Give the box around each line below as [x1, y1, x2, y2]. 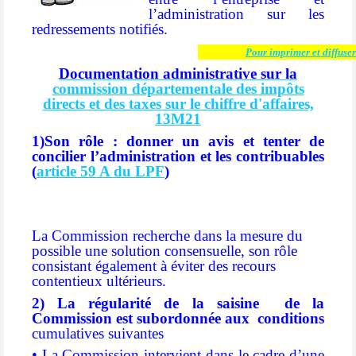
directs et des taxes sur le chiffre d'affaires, [42, 95, 314, 112]
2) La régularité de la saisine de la [32, 294, 324, 311]
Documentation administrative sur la [59, 64, 297, 82]
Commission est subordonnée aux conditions [32, 309, 324, 327]
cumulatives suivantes [32, 324, 164, 342]
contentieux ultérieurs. [32, 272, 166, 289]
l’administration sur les [149, 6, 324, 23]
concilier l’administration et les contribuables [32, 147, 324, 164]
